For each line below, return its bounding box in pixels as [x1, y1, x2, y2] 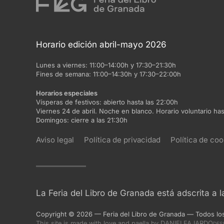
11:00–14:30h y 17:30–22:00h [93, 70, 181, 78]
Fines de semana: [36, 70, 93, 78]
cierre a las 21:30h [71, 116, 127, 124]
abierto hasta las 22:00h [103, 98, 178, 106]
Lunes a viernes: [36, 61, 89, 69]
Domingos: [36, 116, 71, 124]
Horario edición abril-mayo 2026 [36, 39, 166, 49]
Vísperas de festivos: [36, 98, 103, 106]
